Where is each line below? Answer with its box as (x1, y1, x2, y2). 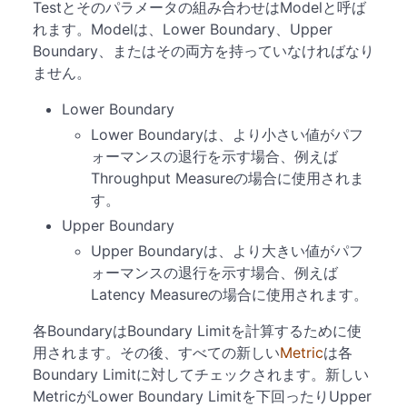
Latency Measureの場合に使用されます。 (91, 285, 368, 303)
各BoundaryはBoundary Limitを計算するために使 (33, 322, 362, 340)
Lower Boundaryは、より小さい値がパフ (91, 125, 363, 144)
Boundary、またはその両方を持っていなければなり (33, 42, 374, 60)
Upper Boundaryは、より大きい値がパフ (91, 242, 363, 260)
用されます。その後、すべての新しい (33, 343, 280, 362)
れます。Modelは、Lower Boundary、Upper (33, 20, 333, 38)
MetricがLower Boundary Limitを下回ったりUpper (33, 387, 372, 405)
